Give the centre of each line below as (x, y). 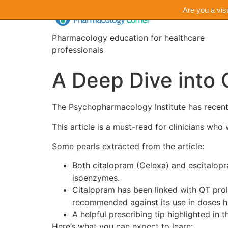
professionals (78, 50)
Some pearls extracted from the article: (128, 146)
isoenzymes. (96, 178)
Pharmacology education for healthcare (128, 38)
